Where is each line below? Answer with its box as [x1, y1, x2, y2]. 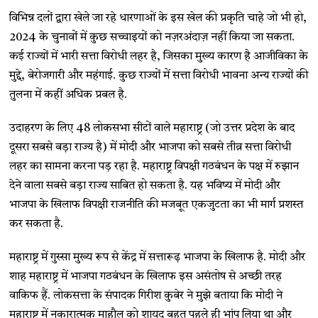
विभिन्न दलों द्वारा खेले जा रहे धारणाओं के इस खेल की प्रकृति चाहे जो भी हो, [9, 13, 307, 25]
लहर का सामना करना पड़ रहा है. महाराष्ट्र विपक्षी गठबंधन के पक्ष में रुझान [9, 161, 300, 173]
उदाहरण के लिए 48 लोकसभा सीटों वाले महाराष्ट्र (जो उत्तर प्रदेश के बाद [9, 123, 295, 135]
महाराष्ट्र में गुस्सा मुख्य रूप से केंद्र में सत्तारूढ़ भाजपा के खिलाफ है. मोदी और [9, 252, 306, 264]
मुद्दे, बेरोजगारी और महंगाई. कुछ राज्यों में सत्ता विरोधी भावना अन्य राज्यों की [9, 70, 309, 82]
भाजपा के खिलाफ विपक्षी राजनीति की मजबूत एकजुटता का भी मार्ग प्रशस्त [9, 199, 304, 212]
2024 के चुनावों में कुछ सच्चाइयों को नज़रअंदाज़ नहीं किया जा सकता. [9, 32, 295, 44]
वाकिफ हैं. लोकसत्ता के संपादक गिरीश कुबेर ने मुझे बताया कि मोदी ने [9, 290, 283, 302]
